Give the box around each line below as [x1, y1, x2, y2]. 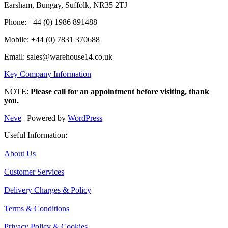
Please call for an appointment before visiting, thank [31, 87, 209, 96]
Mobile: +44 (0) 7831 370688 [4, 35, 100, 44]
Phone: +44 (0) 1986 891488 [4, 17, 97, 26]
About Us [4, 149, 36, 158]
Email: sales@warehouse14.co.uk [4, 52, 112, 61]
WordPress [68, 113, 102, 122]
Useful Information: [4, 130, 67, 139]
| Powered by [21, 113, 68, 122]
